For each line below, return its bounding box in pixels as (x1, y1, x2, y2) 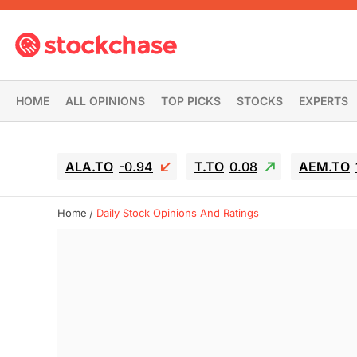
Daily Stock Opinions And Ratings (96, 206, 259, 219)
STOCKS (237, 94, 283, 108)
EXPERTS (299, 94, 348, 108)
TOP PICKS (161, 94, 221, 108)
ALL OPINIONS (65, 94, 145, 108)
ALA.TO (65, 159, 113, 175)
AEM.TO (299, 159, 350, 175)
